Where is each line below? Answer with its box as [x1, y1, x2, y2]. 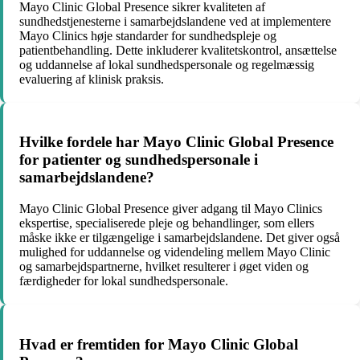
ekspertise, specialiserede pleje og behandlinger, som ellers [19, 216, 314, 230]
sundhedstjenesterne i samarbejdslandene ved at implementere [19, 14, 331, 28]
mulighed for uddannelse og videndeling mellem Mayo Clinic [19, 245, 330, 259]
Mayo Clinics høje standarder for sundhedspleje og [19, 28, 276, 43]
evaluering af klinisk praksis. [19, 72, 164, 86]
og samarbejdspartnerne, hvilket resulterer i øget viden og [19, 260, 309, 273]
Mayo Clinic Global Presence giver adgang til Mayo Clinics [19, 202, 322, 215]
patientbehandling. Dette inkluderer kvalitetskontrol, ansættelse [19, 43, 337, 57]
